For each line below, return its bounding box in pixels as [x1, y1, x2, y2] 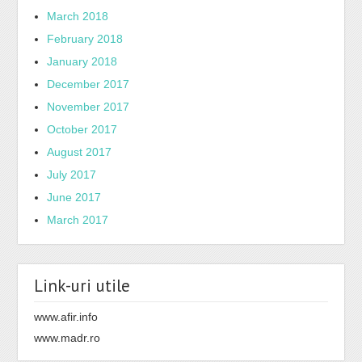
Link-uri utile [34, 275, 131, 297]
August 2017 [47, 145, 112, 159]
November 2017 [47, 100, 130, 114]
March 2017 [47, 213, 109, 227]
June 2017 [47, 191, 102, 204]
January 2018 [47, 55, 118, 69]
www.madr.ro [34, 331, 101, 345]
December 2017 [47, 78, 130, 91]
